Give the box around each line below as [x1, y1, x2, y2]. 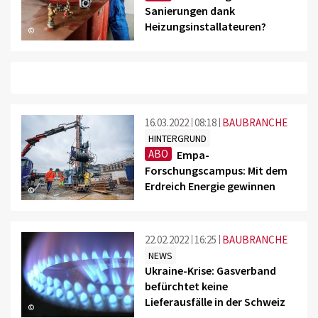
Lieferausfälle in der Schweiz [145, 294, 286, 309]
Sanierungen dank [145, 3, 236, 18]
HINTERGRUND [148, 131, 207, 145]
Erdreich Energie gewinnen [145, 178, 276, 193]
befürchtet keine [145, 278, 229, 293]
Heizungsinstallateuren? [145, 18, 267, 33]
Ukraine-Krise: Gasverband [145, 263, 277, 278]
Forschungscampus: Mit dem [145, 163, 288, 177]
